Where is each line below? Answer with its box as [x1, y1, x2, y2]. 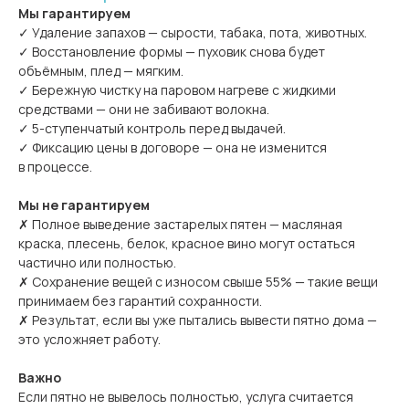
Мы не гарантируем [18, 196, 150, 214]
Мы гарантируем [18, 5, 131, 22]
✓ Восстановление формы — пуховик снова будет [18, 43, 325, 60]
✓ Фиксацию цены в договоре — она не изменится [18, 139, 327, 156]
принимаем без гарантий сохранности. [18, 292, 262, 309]
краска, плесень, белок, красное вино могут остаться [18, 235, 355, 252]
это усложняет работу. [18, 330, 161, 348]
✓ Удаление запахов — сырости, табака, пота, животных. [18, 24, 367, 41]
